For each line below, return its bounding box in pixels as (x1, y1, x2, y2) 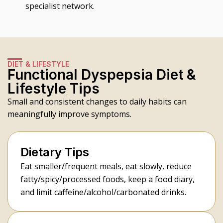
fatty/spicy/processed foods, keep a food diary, (20, 173, 195, 185)
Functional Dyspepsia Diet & (7, 66, 196, 83)
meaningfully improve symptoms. (7, 108, 131, 119)
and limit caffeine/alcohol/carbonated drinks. (20, 186, 186, 198)
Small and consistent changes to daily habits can (7, 96, 187, 107)
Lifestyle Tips (7, 80, 100, 97)
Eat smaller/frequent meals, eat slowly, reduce (20, 160, 192, 172)
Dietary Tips (20, 144, 89, 159)
